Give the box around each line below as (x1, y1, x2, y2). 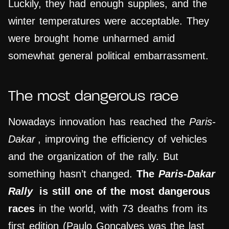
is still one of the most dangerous (35, 186, 210, 197)
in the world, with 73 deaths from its (35, 203, 208, 215)
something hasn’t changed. (8, 168, 136, 180)
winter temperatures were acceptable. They (8, 15, 209, 27)
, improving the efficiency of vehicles (38, 133, 207, 145)
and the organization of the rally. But (8, 151, 178, 163)
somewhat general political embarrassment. (8, 50, 209, 62)
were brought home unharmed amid (8, 33, 175, 44)
